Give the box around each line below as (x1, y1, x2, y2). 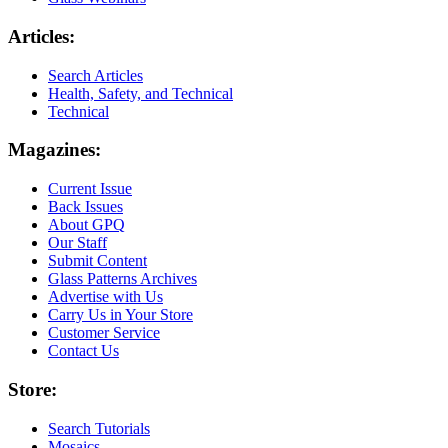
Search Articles (48, 66, 143, 84)
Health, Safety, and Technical (48, 84, 233, 102)
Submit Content (48, 252, 147, 270)
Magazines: (8, 139, 101, 161)
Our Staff (48, 234, 107, 252)
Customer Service (48, 324, 160, 342)
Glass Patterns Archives (48, 270, 197, 288)
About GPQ (48, 216, 125, 234)
